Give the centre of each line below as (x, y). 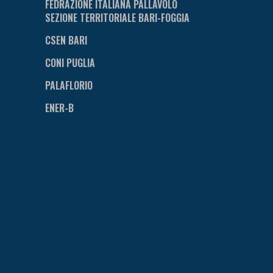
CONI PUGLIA (70, 62)
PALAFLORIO (69, 85)
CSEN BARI (66, 40)
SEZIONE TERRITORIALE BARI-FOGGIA (117, 17)
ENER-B (59, 108)
